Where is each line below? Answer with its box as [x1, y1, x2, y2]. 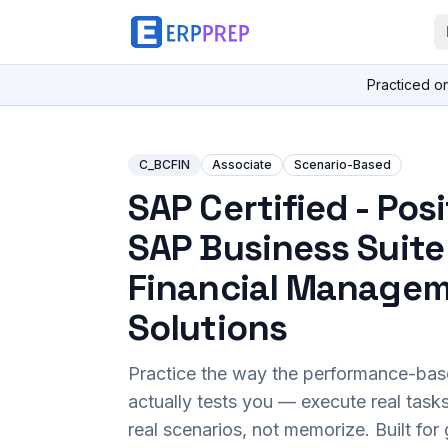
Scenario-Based [294, 157, 391, 172]
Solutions [128, 305, 287, 351]
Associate [212, 157, 272, 172]
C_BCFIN [139, 157, 190, 172]
